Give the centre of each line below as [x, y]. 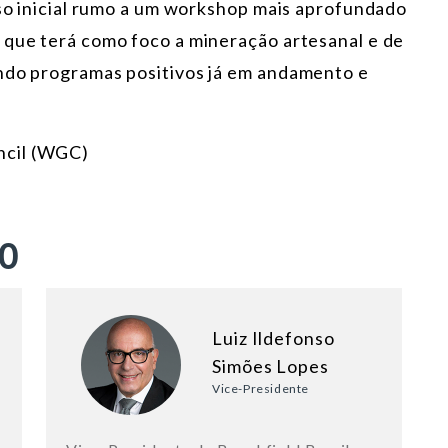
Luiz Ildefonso [273, 338]
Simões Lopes [270, 366]
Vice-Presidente [260, 389]
